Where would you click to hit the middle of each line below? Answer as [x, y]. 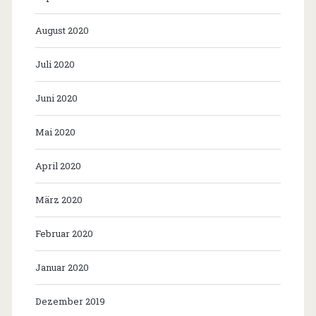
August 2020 [62, 30]
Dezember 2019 [70, 301]
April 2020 [58, 165]
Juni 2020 [56, 98]
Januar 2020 [62, 267]
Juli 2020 [55, 64]
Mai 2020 [55, 132]
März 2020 [59, 199]
